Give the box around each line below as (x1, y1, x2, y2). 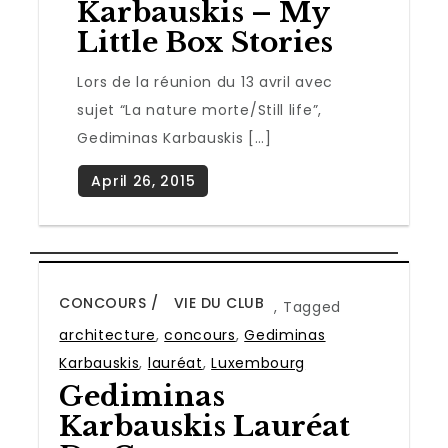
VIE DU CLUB (173, 292, 265, 313)
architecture (59, 324, 156, 345)
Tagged (282, 296, 342, 317)
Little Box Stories (77, 24, 334, 60)
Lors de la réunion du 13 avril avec (77, 71, 333, 92)
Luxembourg (211, 352, 306, 373)
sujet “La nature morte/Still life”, (77, 99, 322, 120)
